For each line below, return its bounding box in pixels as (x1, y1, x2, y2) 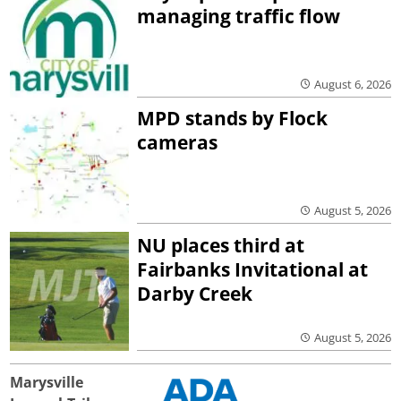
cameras (137, 130, 218, 156)
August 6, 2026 (313, 75, 391, 92)
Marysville (10, 371, 84, 392)
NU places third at (137, 233, 305, 259)
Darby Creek (137, 281, 253, 307)
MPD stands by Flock (137, 106, 328, 132)
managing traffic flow (137, 3, 341, 29)
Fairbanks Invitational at (137, 257, 369, 283)
